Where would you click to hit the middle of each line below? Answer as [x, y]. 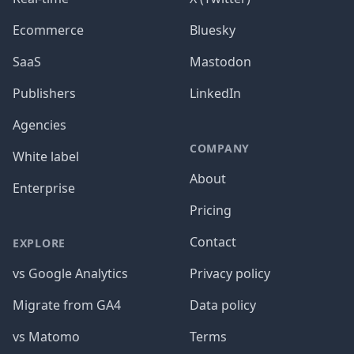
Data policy [223, 305]
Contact [213, 241]
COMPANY [220, 148]
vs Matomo [46, 336]
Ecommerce [48, 30]
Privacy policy [230, 273]
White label [46, 156]
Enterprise [44, 188]
